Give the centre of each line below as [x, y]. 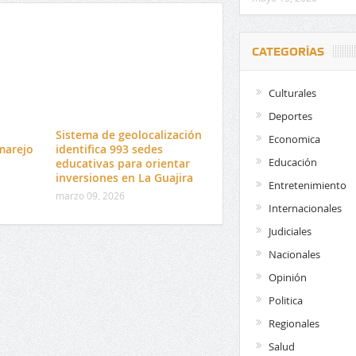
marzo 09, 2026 [90, 196]
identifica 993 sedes [109, 149]
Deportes [290, 116]
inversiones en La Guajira [124, 178]
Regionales [294, 323]
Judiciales [290, 231]
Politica [285, 300]
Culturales [292, 93]
